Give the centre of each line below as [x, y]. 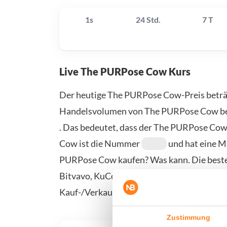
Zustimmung [188, 217]
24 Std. [148, 20]
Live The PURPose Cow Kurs [125, 72]
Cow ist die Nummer [100, 144]
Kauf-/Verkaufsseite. [100, 192]
